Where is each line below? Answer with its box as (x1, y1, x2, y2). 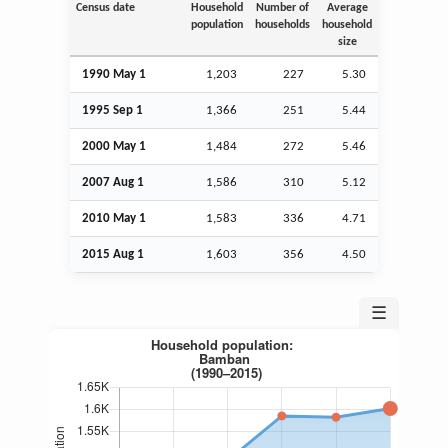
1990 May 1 (82, 67, 146, 81)
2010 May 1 (82, 211, 146, 225)
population (191, 18, 243, 31)
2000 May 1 (82, 139, 146, 153)
